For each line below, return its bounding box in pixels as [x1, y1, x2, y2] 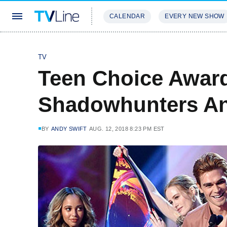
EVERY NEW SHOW [165, 13, 224, 20]
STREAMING [103, 43, 145, 50]
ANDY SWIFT [51, 126, 87, 132]
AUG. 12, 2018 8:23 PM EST [89, 126, 165, 132]
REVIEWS [157, 43, 190, 50]
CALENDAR [109, 13, 145, 20]
